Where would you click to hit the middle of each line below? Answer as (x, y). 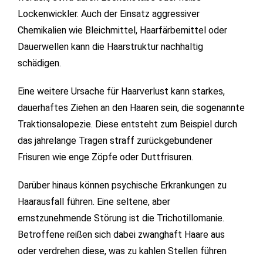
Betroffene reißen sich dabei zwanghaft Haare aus (121, 235)
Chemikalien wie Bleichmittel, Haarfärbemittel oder (122, 31)
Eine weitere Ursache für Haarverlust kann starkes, (121, 92)
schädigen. (39, 63)
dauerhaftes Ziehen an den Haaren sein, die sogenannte (131, 108)
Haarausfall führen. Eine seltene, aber (94, 202)
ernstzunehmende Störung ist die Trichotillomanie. (121, 218)
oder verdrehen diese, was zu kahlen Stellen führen (122, 251)
